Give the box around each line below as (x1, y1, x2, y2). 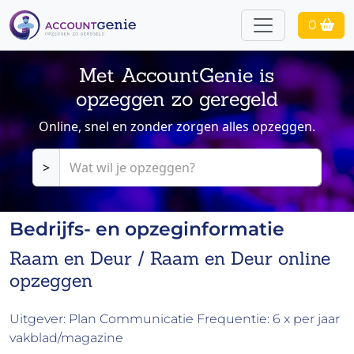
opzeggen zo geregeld (75, 86, 278, 112)
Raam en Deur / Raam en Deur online (9, 246, 330, 270)
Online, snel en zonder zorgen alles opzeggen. (39, 118, 315, 136)
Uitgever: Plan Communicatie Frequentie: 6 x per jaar (9, 311, 340, 327)
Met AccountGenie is (79, 62, 275, 88)
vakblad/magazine (9, 330, 123, 346)
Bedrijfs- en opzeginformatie (9, 217, 284, 241)
